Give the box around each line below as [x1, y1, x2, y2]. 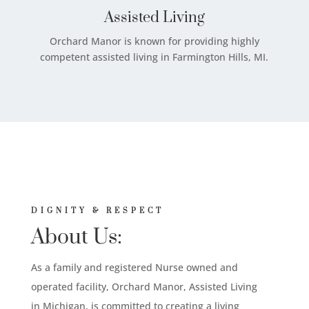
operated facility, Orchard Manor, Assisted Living [30, 279, 257, 293]
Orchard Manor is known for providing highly [49, 34, 259, 48]
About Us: [30, 223, 122, 250]
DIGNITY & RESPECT [30, 206, 164, 216]
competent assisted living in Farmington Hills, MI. [40, 50, 269, 63]
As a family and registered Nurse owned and [30, 260, 238, 274]
